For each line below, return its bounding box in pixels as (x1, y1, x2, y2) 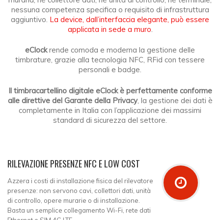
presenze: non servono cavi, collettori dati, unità (7, 186, 151, 194)
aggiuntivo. (11, 14, 50, 24)
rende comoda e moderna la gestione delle (47, 45, 195, 55)
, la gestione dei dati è (137, 95, 213, 105)
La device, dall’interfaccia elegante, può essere (50, 14, 209, 24)
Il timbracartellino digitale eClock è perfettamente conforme (8, 85, 212, 95)
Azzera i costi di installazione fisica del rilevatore (7, 176, 153, 185)
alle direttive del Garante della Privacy (7, 95, 137, 105)
